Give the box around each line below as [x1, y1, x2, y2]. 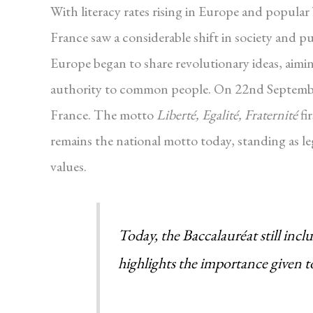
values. [50, 157, 87, 176]
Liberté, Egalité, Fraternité [154, 105, 298, 124]
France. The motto [50, 105, 154, 124]
